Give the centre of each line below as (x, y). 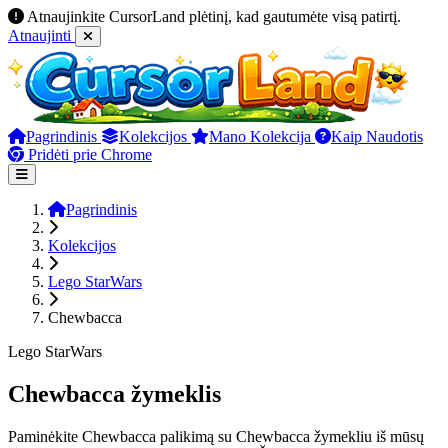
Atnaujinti (41, 35)
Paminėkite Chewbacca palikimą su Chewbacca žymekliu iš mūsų (216, 436)
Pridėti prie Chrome (88, 154)
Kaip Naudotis (377, 136)
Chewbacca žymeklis (114, 393)
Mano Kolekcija (262, 136)
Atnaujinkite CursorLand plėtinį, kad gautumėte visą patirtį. (214, 16)
